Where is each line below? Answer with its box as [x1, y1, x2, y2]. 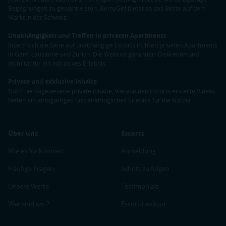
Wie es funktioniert [8, 146, 65, 156]
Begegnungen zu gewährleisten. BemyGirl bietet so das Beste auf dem [8, 4, 206, 13]
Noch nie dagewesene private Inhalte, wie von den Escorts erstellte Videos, [8, 87, 217, 95]
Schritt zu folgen [121, 164, 169, 174]
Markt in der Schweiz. [8, 13, 68, 22]
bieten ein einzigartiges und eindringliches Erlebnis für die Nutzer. [8, 96, 193, 104]
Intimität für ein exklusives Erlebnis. [8, 59, 107, 68]
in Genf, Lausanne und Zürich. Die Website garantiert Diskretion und [8, 50, 199, 59]
